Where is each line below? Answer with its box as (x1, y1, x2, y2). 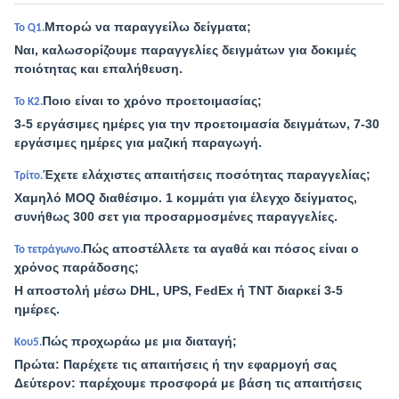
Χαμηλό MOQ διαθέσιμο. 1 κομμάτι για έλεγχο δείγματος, (14, 191, 357, 205)
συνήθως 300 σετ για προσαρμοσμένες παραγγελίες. (14, 209, 338, 224)
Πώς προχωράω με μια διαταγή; (42, 334, 237, 348)
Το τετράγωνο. (14, 244, 83, 256)
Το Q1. (14, 22, 45, 34)
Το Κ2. (14, 96, 43, 108)
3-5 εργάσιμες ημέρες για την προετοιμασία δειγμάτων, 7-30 (14, 117, 379, 131)
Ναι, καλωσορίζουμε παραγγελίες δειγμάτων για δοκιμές (14, 43, 356, 57)
